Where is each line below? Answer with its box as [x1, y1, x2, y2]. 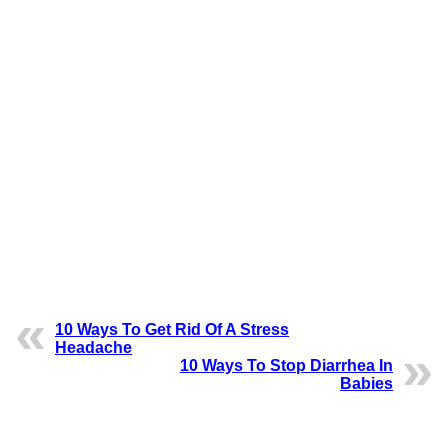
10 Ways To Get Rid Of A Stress [55, 321, 289, 339]
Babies [340, 375, 393, 393]
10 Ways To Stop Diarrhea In [180, 357, 393, 375]
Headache [55, 339, 132, 357]
